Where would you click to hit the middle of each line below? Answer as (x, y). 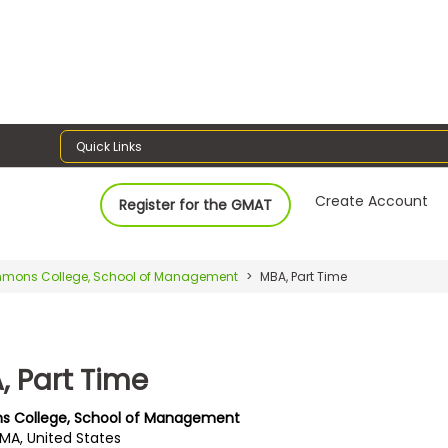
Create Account (372, 200)
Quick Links (109, 146)
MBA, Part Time (302, 276)
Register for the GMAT (196, 204)
